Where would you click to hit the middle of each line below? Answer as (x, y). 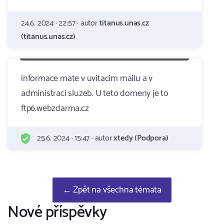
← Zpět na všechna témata (112, 190)
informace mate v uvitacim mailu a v (87, 78)
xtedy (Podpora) (141, 138)
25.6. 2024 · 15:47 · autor (74, 138)
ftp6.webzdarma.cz (55, 108)
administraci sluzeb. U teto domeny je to (95, 93)
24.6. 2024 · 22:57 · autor (60, 23)
